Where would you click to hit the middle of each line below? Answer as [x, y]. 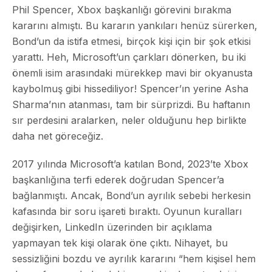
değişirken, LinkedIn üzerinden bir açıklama [112, 227]
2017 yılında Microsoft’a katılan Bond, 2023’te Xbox [130, 164]
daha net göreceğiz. [58, 136]
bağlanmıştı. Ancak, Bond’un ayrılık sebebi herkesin [131, 195]
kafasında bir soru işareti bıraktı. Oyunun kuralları [127, 211]
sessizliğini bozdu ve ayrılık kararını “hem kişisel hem [134, 258]
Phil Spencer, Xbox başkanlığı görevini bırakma [122, 9]
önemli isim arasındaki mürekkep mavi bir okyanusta [132, 73]
